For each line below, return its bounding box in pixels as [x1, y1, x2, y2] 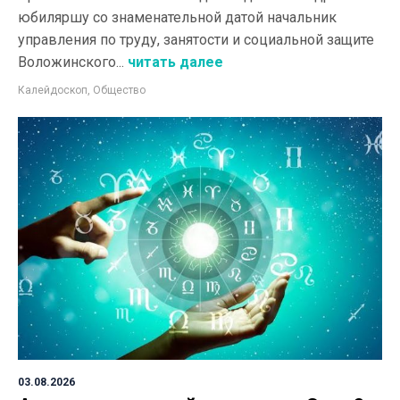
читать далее [124, 54, 223, 71]
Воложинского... [18, 54, 124, 71]
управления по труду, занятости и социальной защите [18, 31, 374, 48]
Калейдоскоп [18, 84, 87, 96]
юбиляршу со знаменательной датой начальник [18, 9, 337, 26]
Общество [93, 84, 146, 96]
